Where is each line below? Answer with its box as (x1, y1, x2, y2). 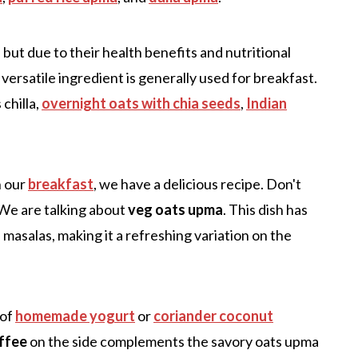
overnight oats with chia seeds (42, 93, 241, 112)
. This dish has (223, 200, 308, 218)
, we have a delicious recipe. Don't (93, 174, 301, 193)
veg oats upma (128, 200, 223, 218)
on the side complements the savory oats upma (27, 332, 319, 350)
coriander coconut (153, 306, 273, 324)
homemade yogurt (15, 306, 135, 324)
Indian (246, 93, 287, 112)
